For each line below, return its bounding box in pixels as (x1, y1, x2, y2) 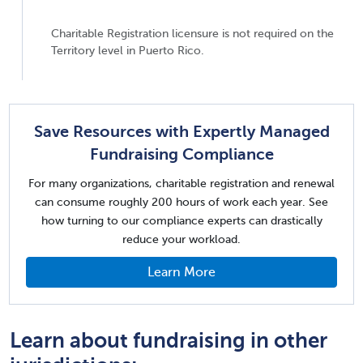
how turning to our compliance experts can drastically (41, 214, 322, 228)
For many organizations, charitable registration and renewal (28, 177, 335, 190)
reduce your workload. (122, 233, 241, 246)
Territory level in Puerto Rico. (51, 44, 204, 58)
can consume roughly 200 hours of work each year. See (35, 195, 328, 209)
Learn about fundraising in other (10, 328, 327, 353)
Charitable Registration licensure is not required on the (51, 27, 334, 41)
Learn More (147, 265, 216, 280)
